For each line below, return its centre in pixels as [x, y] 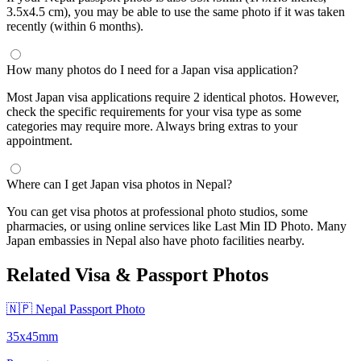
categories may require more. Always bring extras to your [152, 126]
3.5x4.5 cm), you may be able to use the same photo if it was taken [176, 11]
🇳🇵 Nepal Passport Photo [76, 309]
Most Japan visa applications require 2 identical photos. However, [173, 97]
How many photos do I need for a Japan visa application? [152, 69]
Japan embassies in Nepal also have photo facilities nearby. [156, 240]
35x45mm [32, 336]
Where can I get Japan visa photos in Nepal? [119, 184]
